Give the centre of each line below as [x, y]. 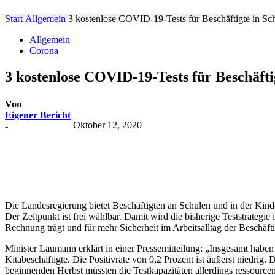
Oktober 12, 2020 [107, 125]
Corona [44, 51]
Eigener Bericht [38, 115]
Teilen [62, 144]
